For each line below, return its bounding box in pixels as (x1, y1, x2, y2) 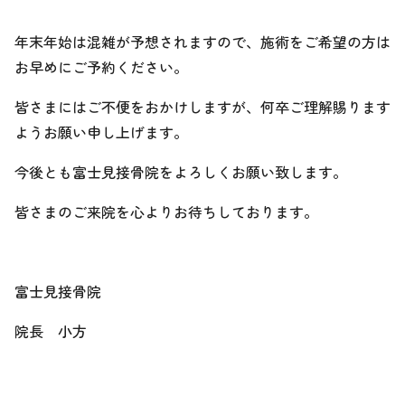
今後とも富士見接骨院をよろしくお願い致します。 (14, 161, 347, 183)
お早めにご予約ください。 (14, 56, 188, 78)
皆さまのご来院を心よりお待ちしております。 (14, 201, 318, 222)
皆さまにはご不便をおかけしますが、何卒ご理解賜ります (14, 96, 391, 118)
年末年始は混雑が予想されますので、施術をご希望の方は (14, 31, 391, 52)
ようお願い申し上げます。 (14, 121, 188, 143)
